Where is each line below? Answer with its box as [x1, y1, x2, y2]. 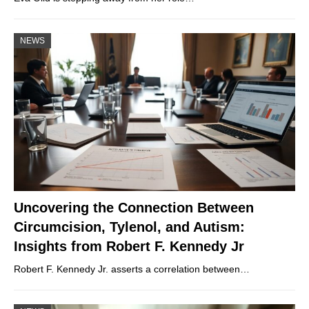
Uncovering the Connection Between [14, 200, 254, 216]
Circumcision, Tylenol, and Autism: [14, 219, 245, 235]
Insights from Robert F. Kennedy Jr [14, 239, 244, 255]
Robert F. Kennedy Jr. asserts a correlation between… [14, 263, 250, 275]
